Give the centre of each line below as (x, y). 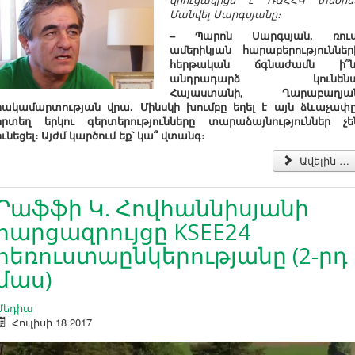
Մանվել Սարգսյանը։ (225, 13)
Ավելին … (323, 160)
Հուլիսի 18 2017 (52, 322)
